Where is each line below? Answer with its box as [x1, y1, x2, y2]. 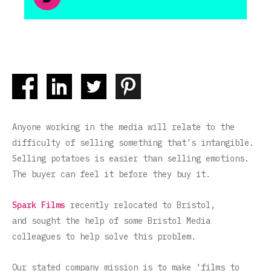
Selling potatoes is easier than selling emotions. [12, 153, 249, 165]
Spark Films [12, 200, 65, 211]
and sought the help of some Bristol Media [12, 215, 211, 227]
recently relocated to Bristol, [65, 200, 215, 211]
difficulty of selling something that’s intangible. [12, 137, 259, 149]
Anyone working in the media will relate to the [12, 122, 235, 133]
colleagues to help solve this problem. [12, 231, 196, 243]
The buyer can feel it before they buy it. [12, 169, 211, 180]
